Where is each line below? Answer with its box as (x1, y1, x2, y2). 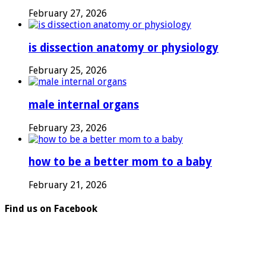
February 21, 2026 (28, 179, 107, 191)
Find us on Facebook (5, 203, 97, 215)
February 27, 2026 (28, 7, 107, 19)
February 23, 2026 (28, 122, 107, 134)
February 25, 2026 (28, 65, 107, 77)
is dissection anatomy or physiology (28, 41, 218, 54)
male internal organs (28, 98, 139, 111)
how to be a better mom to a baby (28, 156, 212, 169)
